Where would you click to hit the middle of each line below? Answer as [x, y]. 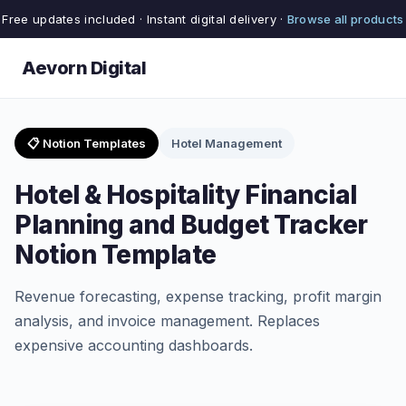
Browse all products [345, 19]
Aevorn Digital [84, 68]
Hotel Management [227, 143]
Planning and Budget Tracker [191, 225]
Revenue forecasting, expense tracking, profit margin [198, 296]
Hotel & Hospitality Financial [186, 195]
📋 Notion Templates [87, 143]
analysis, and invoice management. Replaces [167, 321]
